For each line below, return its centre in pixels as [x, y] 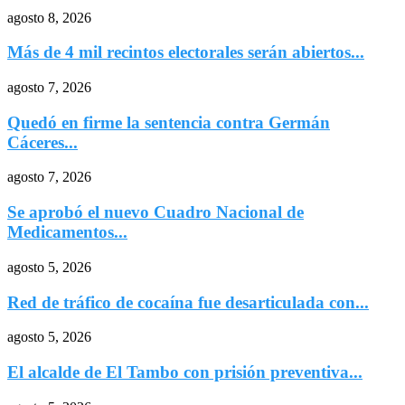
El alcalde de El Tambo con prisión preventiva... [185, 372]
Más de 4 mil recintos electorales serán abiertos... [186, 52]
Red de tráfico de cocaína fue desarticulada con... [188, 302]
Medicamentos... [67, 232]
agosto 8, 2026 [49, 17]
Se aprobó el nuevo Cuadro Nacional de [155, 212]
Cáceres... [42, 142]
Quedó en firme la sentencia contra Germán [169, 122]
